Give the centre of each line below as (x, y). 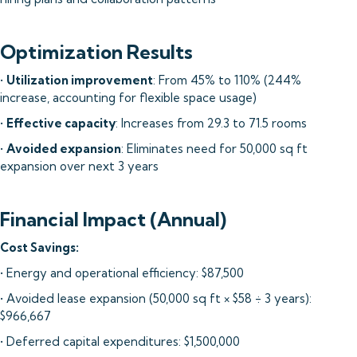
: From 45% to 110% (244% (227, 80)
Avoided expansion (64, 149)
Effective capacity (61, 123)
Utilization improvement (80, 80)
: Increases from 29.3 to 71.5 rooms (211, 123)
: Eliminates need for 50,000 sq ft (214, 149)
